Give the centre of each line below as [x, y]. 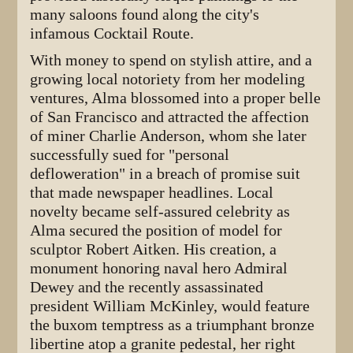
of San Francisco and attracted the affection [170, 117]
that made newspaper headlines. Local [152, 192]
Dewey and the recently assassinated [147, 287]
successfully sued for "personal [130, 154]
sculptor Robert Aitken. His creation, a [154, 249]
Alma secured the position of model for [156, 230]
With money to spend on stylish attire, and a [171, 60]
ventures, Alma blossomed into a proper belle [176, 98]
